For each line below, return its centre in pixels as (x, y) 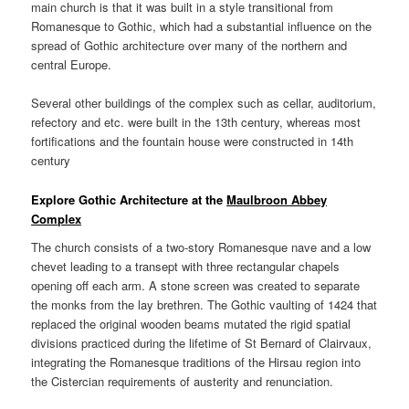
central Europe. (72, 65)
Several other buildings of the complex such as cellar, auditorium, (204, 103)
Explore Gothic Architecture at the (129, 199)
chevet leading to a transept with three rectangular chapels (186, 267)
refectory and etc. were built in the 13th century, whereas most (196, 122)
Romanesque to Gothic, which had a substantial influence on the (202, 26)
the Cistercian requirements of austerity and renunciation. (183, 382)
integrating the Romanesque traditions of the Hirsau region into (196, 362)
